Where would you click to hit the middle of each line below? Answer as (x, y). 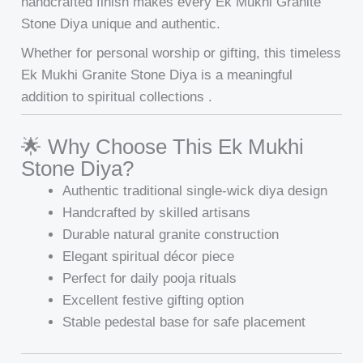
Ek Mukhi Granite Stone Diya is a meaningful (157, 75)
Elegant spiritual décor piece (149, 256)
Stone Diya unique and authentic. (121, 24)
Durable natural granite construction (171, 234)
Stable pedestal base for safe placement (184, 322)
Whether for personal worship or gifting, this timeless (181, 53)
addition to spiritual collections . (117, 96)
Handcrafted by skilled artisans (157, 212)
